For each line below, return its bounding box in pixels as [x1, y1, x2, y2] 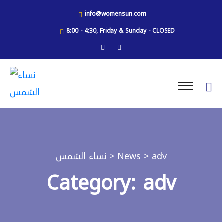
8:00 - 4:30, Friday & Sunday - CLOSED [66, 25, 175, 36]
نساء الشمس [55, 148, 107, 165]
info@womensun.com [85, 8, 146, 19]
